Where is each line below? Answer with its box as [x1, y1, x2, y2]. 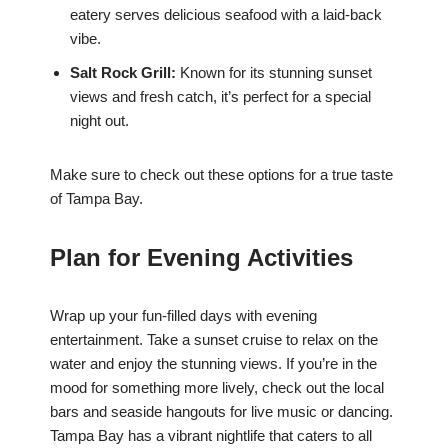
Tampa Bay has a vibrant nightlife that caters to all [50, 427, 372, 445]
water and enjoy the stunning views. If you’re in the [50, 355, 377, 373]
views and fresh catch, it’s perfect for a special [70, 88, 371, 106]
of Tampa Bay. [50, 190, 143, 208]
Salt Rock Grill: [70, 64, 176, 82]
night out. [70, 112, 129, 130]
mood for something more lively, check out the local [50, 379, 384, 397]
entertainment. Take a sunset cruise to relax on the [50, 331, 378, 349]
